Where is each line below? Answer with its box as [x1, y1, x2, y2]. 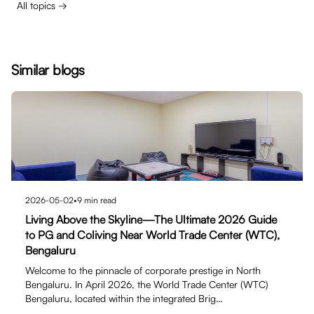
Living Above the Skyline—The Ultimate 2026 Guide [25, 212, 277, 226]
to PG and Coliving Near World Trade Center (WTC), [25, 228, 280, 242]
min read [82, 195, 116, 205]
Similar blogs [11, 61, 85, 78]
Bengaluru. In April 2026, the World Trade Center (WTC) [25, 278, 268, 290]
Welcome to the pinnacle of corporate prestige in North [25, 264, 261, 276]
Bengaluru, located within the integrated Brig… [25, 292, 223, 304]
